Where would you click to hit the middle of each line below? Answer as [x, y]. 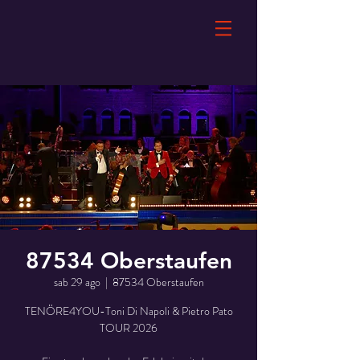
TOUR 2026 [129, 328]
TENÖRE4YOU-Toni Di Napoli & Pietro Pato [129, 311]
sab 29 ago [77, 282]
